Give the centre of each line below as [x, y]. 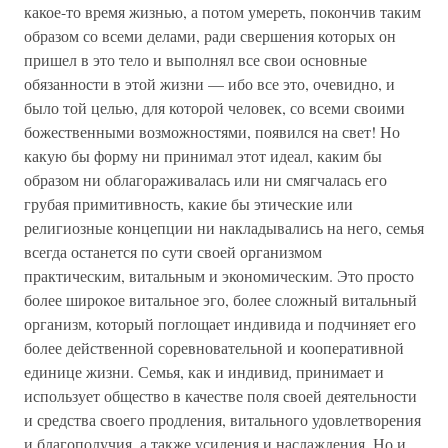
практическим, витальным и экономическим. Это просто [219, 275]
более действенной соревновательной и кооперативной [214, 347]
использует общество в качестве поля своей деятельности [220, 395]
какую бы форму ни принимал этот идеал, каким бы [203, 155]
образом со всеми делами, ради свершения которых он [210, 35]
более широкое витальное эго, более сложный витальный [220, 299]
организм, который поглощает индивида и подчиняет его [220, 323]
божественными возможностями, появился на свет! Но [212, 131]
